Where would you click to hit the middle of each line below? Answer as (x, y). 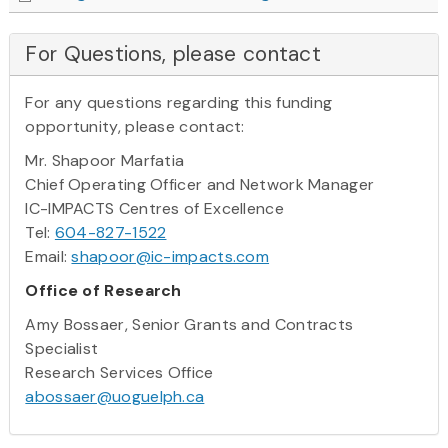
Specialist (62, 348)
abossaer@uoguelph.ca (115, 396)
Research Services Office (119, 372)
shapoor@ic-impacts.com (170, 256)
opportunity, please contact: (135, 126)
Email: (48, 256)
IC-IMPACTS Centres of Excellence (154, 208)
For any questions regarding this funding (179, 102)
